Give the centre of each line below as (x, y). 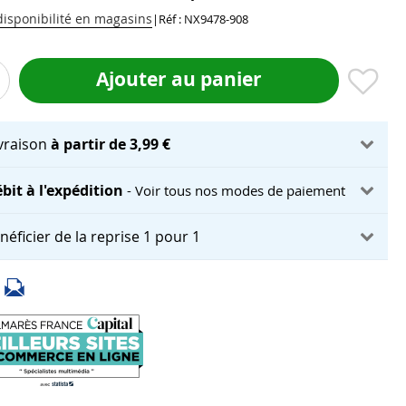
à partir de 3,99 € (111, 144)
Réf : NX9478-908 (203, 19)
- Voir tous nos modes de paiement (237, 190)
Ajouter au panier (179, 80)
